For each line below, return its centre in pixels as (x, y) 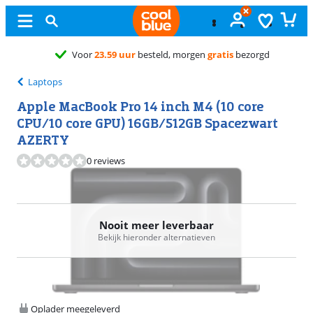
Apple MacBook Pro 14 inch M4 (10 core (140, 106)
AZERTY (43, 139)
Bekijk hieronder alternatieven (156, 237)
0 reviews (106, 161)
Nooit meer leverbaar (156, 225)
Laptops (45, 82)
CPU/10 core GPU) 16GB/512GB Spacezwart (147, 123)
